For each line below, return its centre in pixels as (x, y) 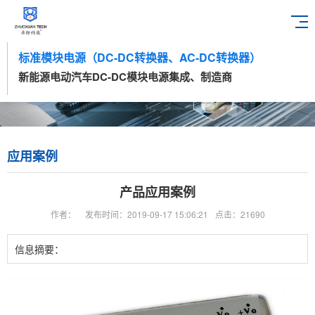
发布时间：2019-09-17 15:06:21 (146, 214)
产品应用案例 (157, 192)
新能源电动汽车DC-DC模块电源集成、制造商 (125, 77)
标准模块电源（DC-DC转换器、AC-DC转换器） (140, 57)
